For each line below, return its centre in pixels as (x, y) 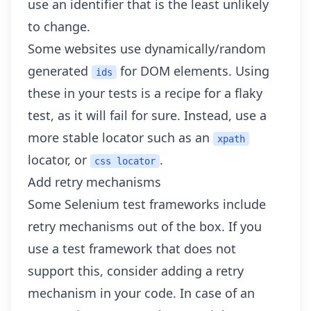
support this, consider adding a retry (136, 271)
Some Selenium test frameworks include (147, 204)
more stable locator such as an (120, 137)
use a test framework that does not (132, 249)
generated (60, 71)
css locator (125, 161)
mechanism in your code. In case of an (141, 293)
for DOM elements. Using (193, 71)
